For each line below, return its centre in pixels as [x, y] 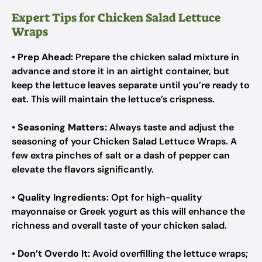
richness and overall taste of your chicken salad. [119, 225]
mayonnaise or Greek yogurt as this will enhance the [128, 211]
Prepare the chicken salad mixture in [156, 57]
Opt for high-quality [155, 197]
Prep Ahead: [45, 57]
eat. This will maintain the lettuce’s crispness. [113, 99]
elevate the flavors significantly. [83, 169]
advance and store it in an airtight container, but [120, 71]
